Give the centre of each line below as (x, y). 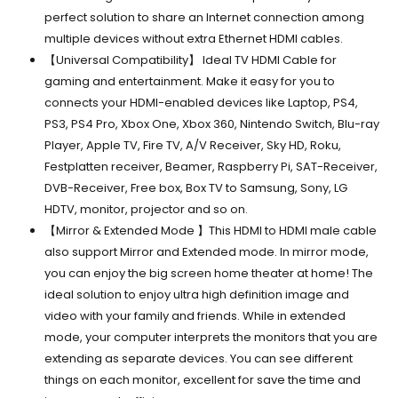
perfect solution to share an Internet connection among (204, 17)
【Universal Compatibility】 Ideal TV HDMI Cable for (190, 60)
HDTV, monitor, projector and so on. (146, 209)
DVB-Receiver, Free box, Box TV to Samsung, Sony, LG (195, 187)
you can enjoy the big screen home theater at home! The (208, 273)
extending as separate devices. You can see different (198, 358)
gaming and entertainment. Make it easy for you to (189, 81)
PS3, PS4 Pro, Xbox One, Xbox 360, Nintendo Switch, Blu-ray (211, 123)
